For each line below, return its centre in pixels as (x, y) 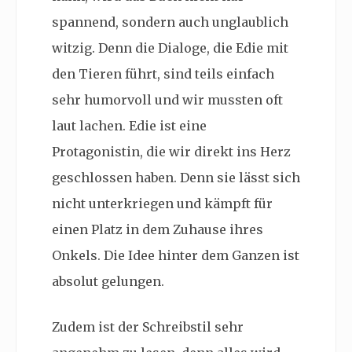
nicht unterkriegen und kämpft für (162, 204)
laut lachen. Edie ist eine (129, 126)
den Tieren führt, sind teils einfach (163, 74)
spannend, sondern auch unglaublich (170, 22)
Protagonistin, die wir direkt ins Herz (171, 152)
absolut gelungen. (108, 282)
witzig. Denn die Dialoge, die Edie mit (170, 48)
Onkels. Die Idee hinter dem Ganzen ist (176, 256)
